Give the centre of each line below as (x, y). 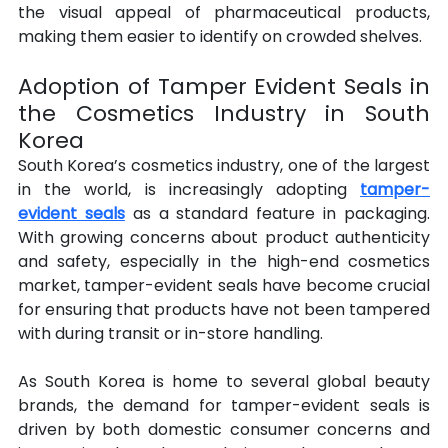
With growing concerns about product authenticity (224, 238)
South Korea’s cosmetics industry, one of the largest (224, 166)
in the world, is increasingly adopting (189, 190)
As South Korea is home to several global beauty (224, 382)
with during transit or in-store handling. (170, 334)
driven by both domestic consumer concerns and (224, 430)
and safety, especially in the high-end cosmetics (224, 262)
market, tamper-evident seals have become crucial (224, 286)
